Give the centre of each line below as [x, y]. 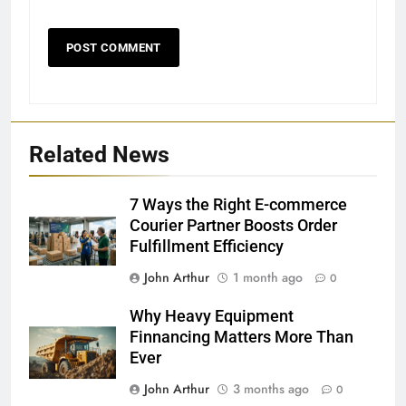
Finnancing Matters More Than [242, 337]
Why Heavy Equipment [212, 316]
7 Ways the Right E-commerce [238, 204]
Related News [99, 154]
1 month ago [268, 277]
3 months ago [271, 388]
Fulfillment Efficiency [207, 246]
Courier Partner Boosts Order [233, 225]
